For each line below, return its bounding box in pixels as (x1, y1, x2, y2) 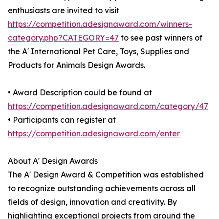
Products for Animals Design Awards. (8, 60, 145, 70)
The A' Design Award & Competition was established (8, 170, 204, 180)
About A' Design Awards (8, 156, 98, 166)
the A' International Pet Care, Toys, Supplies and (8, 46, 189, 57)
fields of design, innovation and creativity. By (8, 197, 177, 207)
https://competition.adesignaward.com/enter (8, 129, 180, 139)
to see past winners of (119, 33, 202, 43)
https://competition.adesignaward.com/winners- (8, 19, 192, 29)
